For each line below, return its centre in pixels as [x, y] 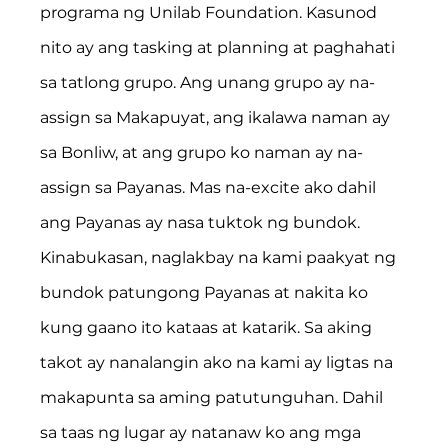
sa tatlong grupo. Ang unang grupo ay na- [208, 82]
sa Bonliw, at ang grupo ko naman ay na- [202, 152]
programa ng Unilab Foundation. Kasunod [211, 12]
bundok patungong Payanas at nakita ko [206, 292]
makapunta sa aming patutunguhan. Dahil [214, 397]
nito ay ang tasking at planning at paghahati [220, 47]
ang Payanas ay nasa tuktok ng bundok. [200, 222]
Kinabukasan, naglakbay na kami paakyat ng [220, 257]
